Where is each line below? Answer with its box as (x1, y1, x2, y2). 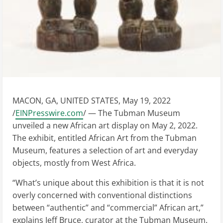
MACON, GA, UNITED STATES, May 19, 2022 (12, 95, 171, 106)
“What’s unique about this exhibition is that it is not (12, 177, 204, 188)
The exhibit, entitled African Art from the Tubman (12, 132, 197, 143)
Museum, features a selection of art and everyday (12, 145, 198, 156)
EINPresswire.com (15, 108, 83, 118)
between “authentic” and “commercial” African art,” (12, 202, 204, 213)
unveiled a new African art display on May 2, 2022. (12, 120, 198, 131)
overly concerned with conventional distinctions (12, 190, 192, 201)
